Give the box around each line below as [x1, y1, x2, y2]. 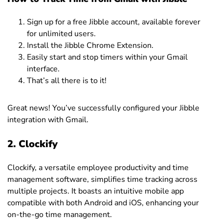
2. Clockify [7, 137, 58, 151]
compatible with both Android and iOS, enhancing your [7, 197, 199, 208]
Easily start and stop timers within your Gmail [27, 51, 188, 63]
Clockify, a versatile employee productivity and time [7, 162, 189, 173]
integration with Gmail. [7, 114, 88, 125]
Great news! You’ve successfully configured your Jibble [7, 102, 199, 113]
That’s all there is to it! [27, 75, 107, 86]
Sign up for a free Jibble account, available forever [27, 16, 200, 27]
